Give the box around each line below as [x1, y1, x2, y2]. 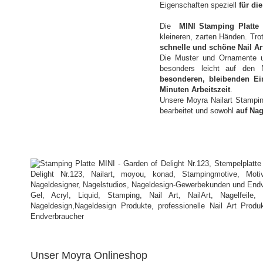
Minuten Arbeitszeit [160, 85, 230, 94]
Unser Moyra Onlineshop [31, 249, 147, 261]
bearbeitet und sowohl [160, 106, 236, 115]
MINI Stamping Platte [178, 22, 259, 31]
